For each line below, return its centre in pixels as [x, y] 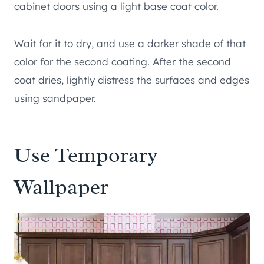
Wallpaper [61, 187]
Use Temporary [86, 155]
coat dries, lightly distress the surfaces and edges [132, 80]
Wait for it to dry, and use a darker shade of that [130, 43]
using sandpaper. [55, 98]
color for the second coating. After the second [123, 61]
